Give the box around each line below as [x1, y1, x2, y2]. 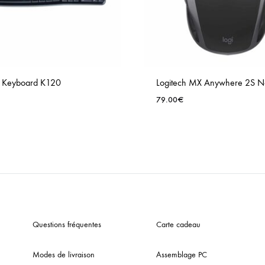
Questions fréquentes [33, 219, 101, 230]
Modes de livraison [33, 249, 95, 260]
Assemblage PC [156, 249, 207, 260]
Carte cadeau [156, 219, 201, 230]
